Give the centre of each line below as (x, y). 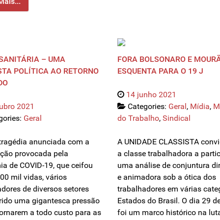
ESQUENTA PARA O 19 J (160, 71)
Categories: (148, 107)
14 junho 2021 (151, 95)
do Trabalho (138, 118)
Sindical (177, 118)
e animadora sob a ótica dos (167, 177)
